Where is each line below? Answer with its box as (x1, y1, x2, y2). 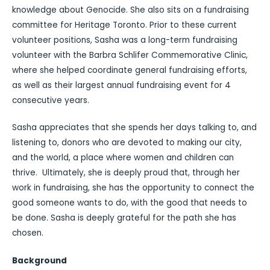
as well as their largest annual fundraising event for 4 (12, 79, 231, 91)
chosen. (12, 227, 43, 239)
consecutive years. (12, 94, 89, 106)
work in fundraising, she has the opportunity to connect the (12, 182, 254, 194)
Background (12, 254, 67, 266)
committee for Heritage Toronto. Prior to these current (12, 19, 237, 31)
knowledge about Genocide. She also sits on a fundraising (12, 4, 249, 16)
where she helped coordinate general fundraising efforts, (12, 64, 247, 76)
